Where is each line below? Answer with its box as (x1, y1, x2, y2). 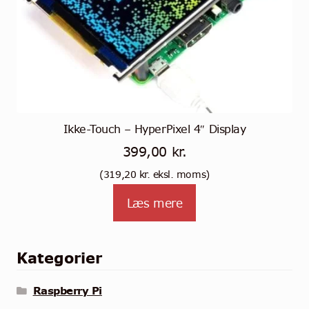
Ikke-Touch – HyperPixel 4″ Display (63, 121, 246, 137)
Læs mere (126, 195, 183, 211)
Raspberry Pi (32, 283, 102, 299)
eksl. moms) (150, 168, 210, 182)
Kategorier (16, 248, 102, 268)
